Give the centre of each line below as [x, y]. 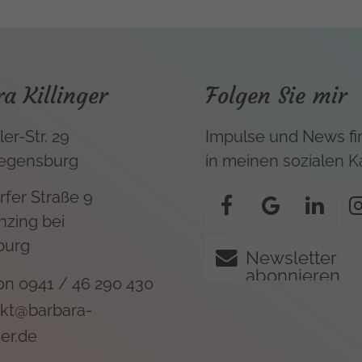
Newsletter [291, 257]
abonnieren [293, 275]
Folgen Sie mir [276, 96]
